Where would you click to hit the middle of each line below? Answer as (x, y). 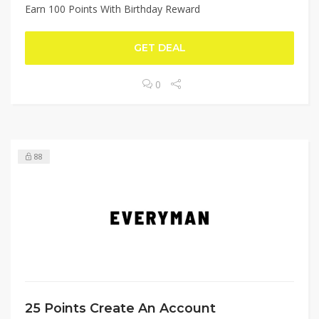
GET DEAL (159, 48)
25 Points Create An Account (120, 308)
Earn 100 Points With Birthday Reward (113, 9)
